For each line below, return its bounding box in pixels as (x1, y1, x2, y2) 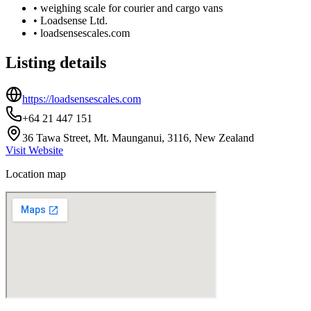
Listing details (6, 53, 106, 72)
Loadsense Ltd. (40, 14, 108, 26)
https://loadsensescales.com (22, 92, 141, 105)
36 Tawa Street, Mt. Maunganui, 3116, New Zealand (22, 131, 254, 144)
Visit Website (6, 144, 63, 156)
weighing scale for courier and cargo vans (40, 1, 223, 14)
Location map (6, 167, 66, 180)
